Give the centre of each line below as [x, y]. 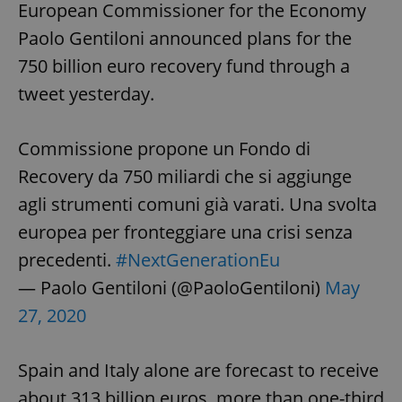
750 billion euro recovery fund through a [184, 66]
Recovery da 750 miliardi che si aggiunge [185, 177]
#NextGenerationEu [198, 260]
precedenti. [67, 260]
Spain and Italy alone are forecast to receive [198, 371]
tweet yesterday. [86, 94]
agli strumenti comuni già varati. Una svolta [197, 205]
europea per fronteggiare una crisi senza [185, 232]
